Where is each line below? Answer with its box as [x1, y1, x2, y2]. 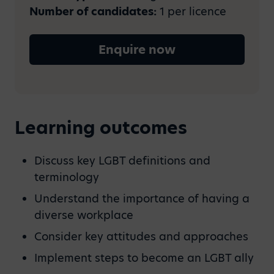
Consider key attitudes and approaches [34, 229, 248, 244]
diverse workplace [34, 207, 133, 223]
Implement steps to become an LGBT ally [34, 250, 254, 265]
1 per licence [157, 4, 226, 19]
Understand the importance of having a [34, 191, 250, 206]
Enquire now [98, 41, 176, 58]
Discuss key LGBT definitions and [34, 153, 210, 168]
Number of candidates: [29, 4, 157, 19]
